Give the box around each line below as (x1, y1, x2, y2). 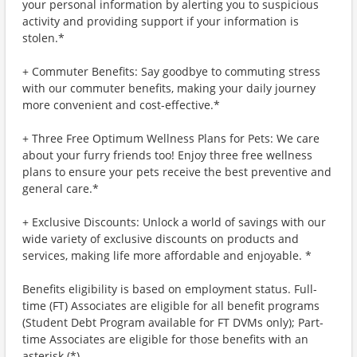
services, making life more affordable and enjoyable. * (22, 248, 312, 263)
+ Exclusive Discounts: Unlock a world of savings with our (22, 214, 326, 229)
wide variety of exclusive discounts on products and (22, 231, 299, 246)
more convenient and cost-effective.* (22, 97, 220, 112)
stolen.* (22, 30, 65, 45)
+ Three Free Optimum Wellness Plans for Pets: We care (22, 131, 320, 146)
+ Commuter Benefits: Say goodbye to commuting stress (22, 64, 320, 79)
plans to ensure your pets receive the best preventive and (22, 164, 331, 179)
